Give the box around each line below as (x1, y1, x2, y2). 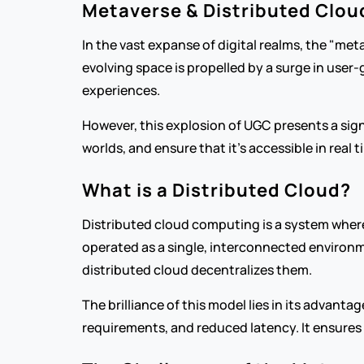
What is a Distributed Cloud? (81, 178, 351, 202)
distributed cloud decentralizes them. (81, 261, 312, 279)
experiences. (81, 81, 160, 99)
